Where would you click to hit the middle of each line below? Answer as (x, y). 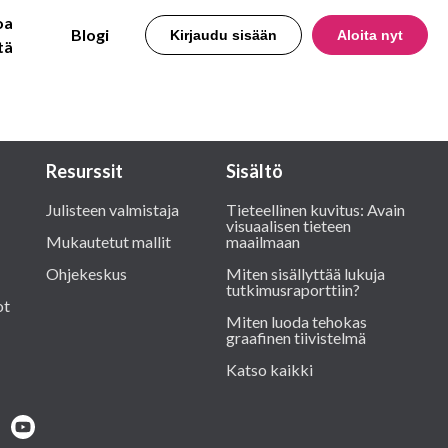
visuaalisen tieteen (288, 225)
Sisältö (254, 171)
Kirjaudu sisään (223, 35)
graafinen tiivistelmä (296, 337)
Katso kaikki (269, 369)
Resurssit (84, 171)
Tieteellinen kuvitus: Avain (315, 209)
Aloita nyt (370, 35)
